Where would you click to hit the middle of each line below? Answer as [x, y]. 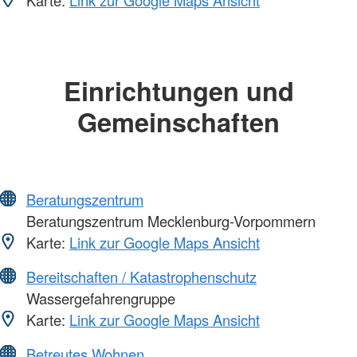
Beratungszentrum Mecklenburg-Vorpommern [169, 220]
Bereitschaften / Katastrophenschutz [141, 276]
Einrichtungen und [178, 91]
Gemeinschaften [178, 122]
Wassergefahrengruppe [99, 298]
